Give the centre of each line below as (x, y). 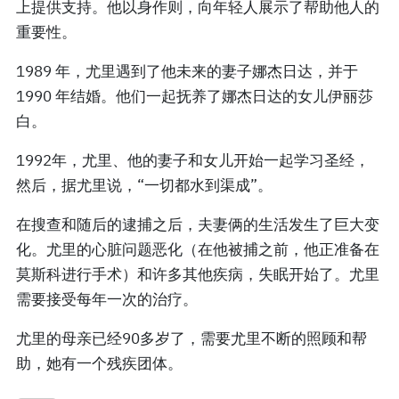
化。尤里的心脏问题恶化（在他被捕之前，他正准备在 (198, 249)
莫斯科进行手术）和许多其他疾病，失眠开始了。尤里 (198, 274)
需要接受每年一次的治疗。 (107, 299)
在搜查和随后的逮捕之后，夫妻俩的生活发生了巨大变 (198, 224)
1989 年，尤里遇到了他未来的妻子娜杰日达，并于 (187, 71)
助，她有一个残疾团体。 (99, 363)
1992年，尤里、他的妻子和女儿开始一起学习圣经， (193, 160)
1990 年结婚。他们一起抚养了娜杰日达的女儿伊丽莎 (195, 96)
